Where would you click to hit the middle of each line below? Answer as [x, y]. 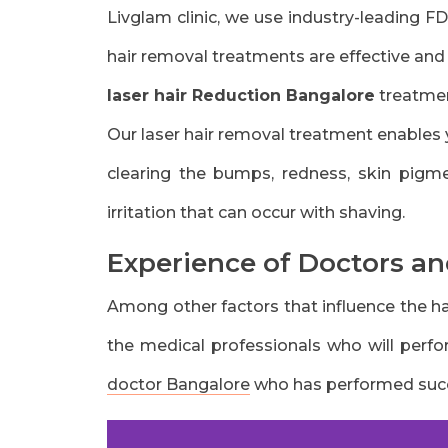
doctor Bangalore [178, 384]
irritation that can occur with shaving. [256, 212]
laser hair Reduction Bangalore [241, 95]
